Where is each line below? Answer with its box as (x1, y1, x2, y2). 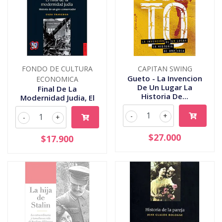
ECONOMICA (36, 74, 78, 84)
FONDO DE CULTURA (22, 63, 93, 73)
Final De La (38, 83, 77, 94)
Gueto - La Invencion (127, 73, 202, 83)
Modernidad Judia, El (20, 92, 95, 103)
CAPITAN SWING (137, 63, 192, 73)
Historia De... (141, 91, 188, 101)
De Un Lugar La (137, 82, 192, 92)
